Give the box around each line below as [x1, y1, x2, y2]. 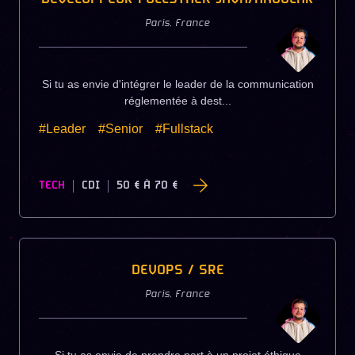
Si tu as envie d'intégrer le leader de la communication [41, 77, 314, 90]
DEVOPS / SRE [131, 261, 224, 281]
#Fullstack [155, 121, 213, 136]
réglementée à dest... [124, 94, 231, 107]
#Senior [98, 121, 143, 136]
